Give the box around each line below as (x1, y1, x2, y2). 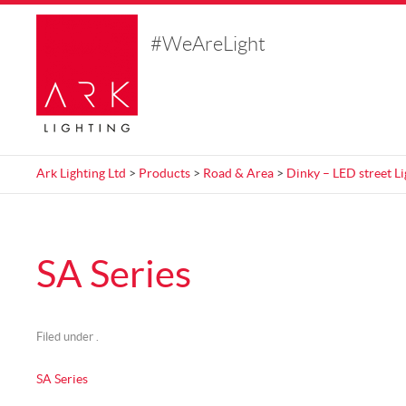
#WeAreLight (150, 34, 266, 55)
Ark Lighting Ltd (36, 168, 126, 180)
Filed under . (36, 332, 99, 344)
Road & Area (203, 168, 274, 180)
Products (139, 168, 190, 180)
